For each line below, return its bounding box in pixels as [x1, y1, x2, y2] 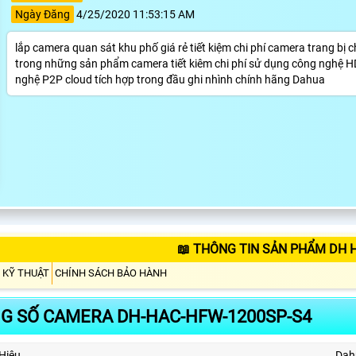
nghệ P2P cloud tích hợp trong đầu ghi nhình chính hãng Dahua [14, 72, 325, 86]
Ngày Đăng [14, 7, 70, 21]
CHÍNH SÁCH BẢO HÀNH [55, 266, 167, 279]
